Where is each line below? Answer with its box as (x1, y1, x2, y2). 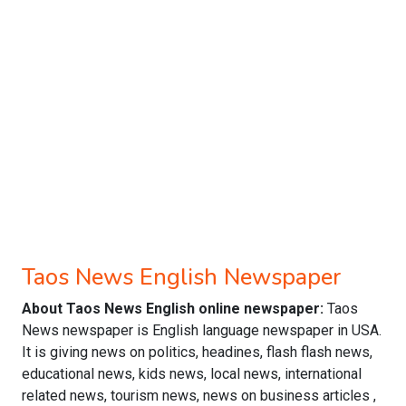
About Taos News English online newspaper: (22, 300, 327, 317)
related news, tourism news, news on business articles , (22, 387, 376, 404)
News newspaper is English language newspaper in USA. (22, 322, 382, 339)
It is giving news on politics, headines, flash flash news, (22, 343, 372, 361)
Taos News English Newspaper (22, 261, 342, 293)
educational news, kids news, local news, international (22, 365, 362, 382)
